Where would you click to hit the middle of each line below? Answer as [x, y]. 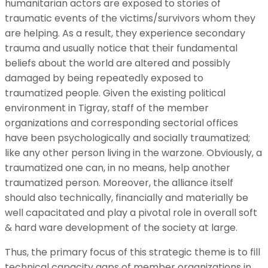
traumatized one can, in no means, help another [118, 167]
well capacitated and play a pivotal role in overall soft [131, 212]
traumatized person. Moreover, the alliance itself [119, 182]
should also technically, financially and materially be [127, 197]
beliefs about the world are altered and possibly [118, 63]
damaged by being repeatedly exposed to [104, 78]
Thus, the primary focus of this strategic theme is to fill [133, 252]
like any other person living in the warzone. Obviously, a [133, 153]
